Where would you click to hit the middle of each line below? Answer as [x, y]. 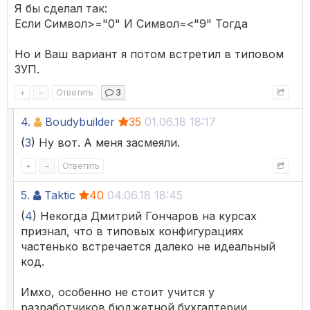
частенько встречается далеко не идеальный [148, 247]
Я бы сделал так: [61, 9]
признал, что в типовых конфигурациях [132, 231]
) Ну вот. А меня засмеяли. [106, 143]
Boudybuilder [80, 122]
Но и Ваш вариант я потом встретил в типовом [149, 54]
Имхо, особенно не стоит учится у [118, 292]
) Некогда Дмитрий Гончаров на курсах [145, 216]
